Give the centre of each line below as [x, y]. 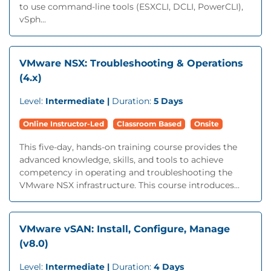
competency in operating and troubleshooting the [126, 172]
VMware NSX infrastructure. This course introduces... [129, 185]
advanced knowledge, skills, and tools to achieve [121, 160]
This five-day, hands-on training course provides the [128, 147]
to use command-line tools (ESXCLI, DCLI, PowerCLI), [131, 7]
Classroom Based [149, 124]
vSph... [33, 19]
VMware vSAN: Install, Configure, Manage [125, 229]
